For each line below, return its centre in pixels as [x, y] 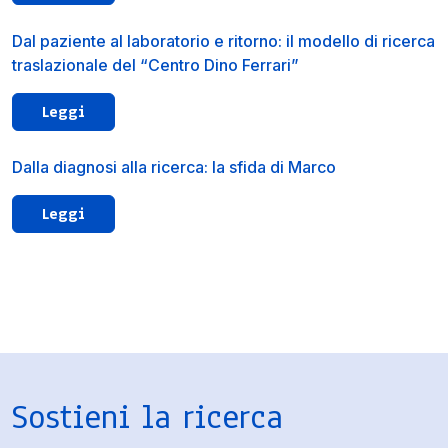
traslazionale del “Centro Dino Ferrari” [155, 64]
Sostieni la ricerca [147, 416]
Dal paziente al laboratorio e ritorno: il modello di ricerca [223, 40]
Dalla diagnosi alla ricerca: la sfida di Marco [174, 166]
